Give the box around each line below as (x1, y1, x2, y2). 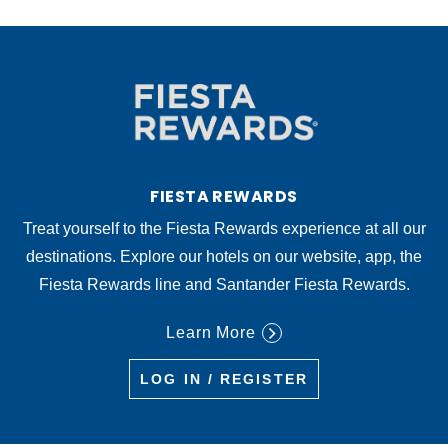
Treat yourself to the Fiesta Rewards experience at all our (22, 219, 426, 237)
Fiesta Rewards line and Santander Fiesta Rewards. (38, 275, 410, 293)
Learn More (165, 323, 257, 341)
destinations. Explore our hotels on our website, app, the (26, 247, 422, 265)
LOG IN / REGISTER (140, 370, 308, 387)
